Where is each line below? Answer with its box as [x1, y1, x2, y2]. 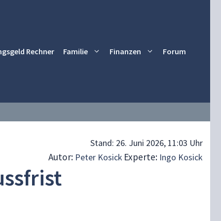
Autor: [48, 151, 75, 163]
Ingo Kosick [159, 151, 203, 163]
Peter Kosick [75, 151, 122, 163]
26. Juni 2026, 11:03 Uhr [116, 137, 203, 148]
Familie [63, 46, 88, 56]
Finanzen [110, 46, 141, 56]
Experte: [124, 151, 159, 163]
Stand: [90, 137, 116, 148]
